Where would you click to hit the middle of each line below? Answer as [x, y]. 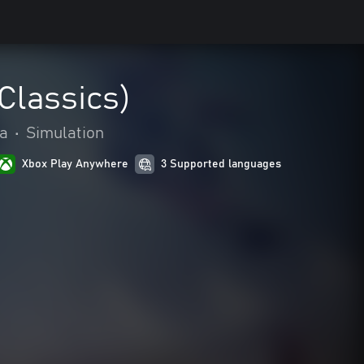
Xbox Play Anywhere [76, 164]
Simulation [65, 133]
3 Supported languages [221, 164]
